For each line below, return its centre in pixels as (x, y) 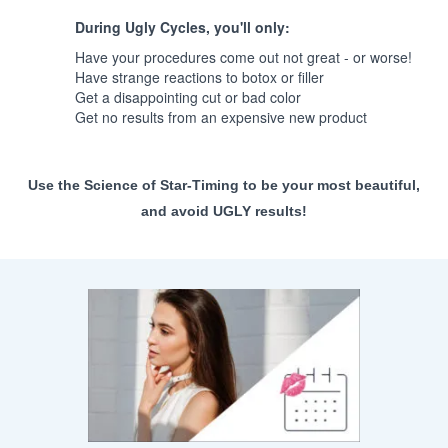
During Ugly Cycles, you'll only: (182, 27)
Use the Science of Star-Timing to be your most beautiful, (224, 185)
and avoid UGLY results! (224, 211)
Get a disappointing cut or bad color (188, 97)
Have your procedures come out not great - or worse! (243, 57)
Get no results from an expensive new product (221, 117)
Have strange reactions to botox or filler (199, 77)
